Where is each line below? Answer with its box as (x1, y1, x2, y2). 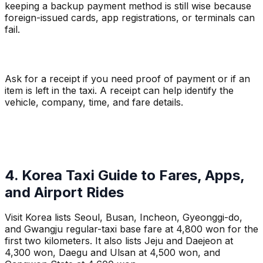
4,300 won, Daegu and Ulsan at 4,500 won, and (5, 246, 220, 258)
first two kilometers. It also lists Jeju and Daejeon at (5, 234, 233, 247)
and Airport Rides (5, 183, 124, 201)
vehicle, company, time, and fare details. (5, 96, 183, 108)
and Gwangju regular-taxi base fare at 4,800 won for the (5, 222, 258, 235)
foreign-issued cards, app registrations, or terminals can (5, 11, 255, 23)
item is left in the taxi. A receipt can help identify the (5, 84, 234, 96)
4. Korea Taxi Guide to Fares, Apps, (5, 166, 244, 184)
